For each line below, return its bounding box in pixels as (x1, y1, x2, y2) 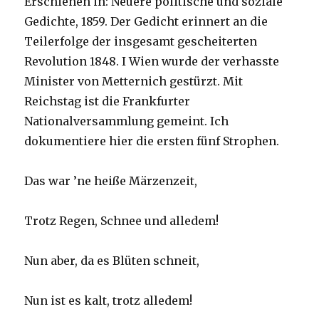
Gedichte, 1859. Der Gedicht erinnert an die (24, 14, 268, 29)
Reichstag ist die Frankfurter (24, 94, 191, 109)
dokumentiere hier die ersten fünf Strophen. (24, 134, 280, 149)
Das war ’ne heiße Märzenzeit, (24, 174, 198, 189)
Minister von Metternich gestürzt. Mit (24, 74, 244, 89)
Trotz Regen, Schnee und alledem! (24, 214, 219, 229)
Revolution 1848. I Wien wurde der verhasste (24, 54, 280, 69)
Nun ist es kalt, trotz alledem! (24, 293, 193, 308)
